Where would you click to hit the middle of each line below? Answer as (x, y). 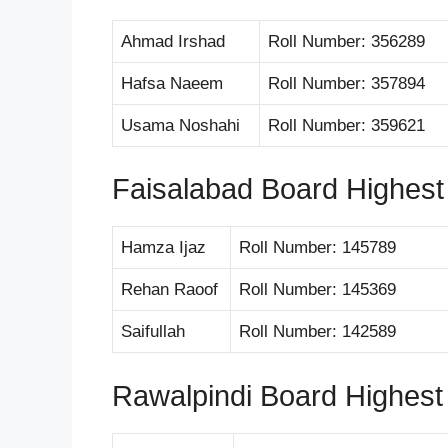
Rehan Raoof (169, 290)
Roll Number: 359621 (346, 125)
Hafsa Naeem (172, 83)
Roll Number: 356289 (346, 41)
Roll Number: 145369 (317, 290)
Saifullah (153, 332)
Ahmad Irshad (173, 41)
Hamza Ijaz (163, 248)
